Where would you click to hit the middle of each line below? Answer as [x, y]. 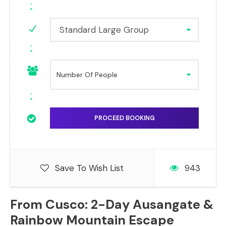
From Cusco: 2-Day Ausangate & [112, 205]
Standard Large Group [104, 30]
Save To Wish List [89, 168]
